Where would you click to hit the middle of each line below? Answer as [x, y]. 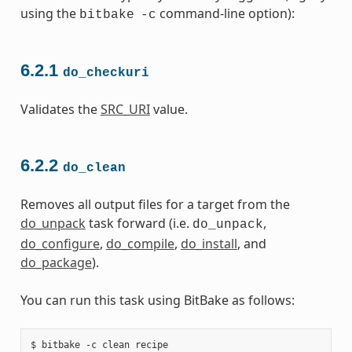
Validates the [60, 110]
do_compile [140, 243]
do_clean [94, 168]
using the [49, 13]
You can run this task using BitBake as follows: [157, 300]
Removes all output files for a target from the [155, 204]
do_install [209, 243]
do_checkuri [106, 73]
